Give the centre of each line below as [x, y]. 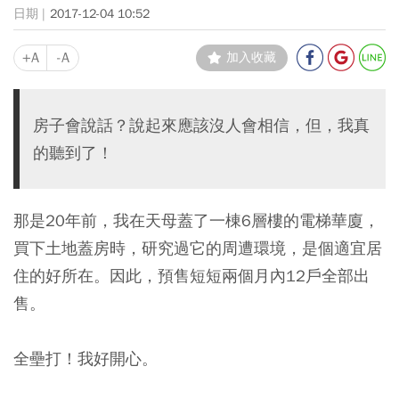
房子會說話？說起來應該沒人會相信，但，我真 [201, 125]
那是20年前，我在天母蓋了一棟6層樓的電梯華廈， [196, 220]
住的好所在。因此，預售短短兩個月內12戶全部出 [191, 275]
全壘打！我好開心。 [85, 358]
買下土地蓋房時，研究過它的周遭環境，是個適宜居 [198, 248]
